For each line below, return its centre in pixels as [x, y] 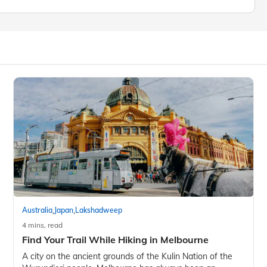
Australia [38, 210]
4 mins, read [43, 225]
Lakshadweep [99, 210]
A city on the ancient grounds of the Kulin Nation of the [128, 256]
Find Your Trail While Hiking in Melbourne [116, 239]
